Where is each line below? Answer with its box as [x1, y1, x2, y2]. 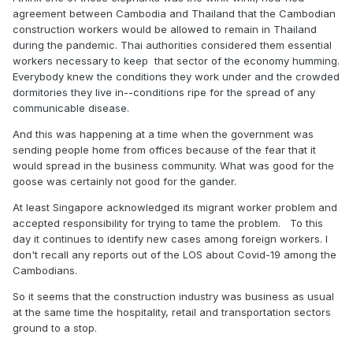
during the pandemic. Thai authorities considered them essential [13, 39, 332, 51]
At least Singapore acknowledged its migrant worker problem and [13, 201, 337, 214]
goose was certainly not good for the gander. [13, 175, 236, 188]
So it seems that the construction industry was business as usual [13, 290, 334, 303]
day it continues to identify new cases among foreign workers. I [13, 232, 328, 245]
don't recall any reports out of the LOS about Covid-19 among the [13, 248, 336, 261]
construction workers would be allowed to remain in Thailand [13, 23, 317, 35]
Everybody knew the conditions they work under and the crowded [13, 70, 340, 83]
